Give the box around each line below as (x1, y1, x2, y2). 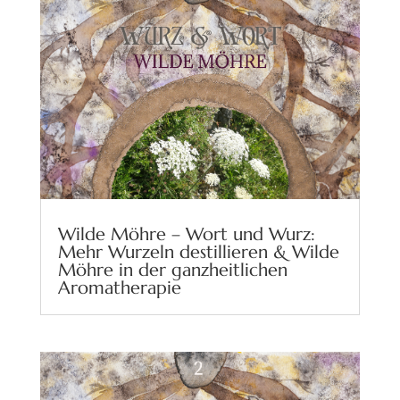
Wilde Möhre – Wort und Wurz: (57, 223, 315, 246)
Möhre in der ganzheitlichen (57, 259, 287, 282)
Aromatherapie (57, 277, 181, 300)
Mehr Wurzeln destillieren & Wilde (57, 241, 339, 264)
